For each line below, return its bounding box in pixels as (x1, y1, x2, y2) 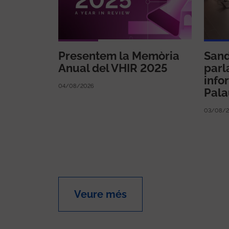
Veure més (74, 188, 127, 200)
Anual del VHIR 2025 (58, 61, 168, 75)
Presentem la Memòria (58, 49, 179, 62)
